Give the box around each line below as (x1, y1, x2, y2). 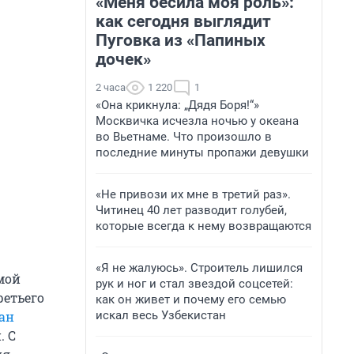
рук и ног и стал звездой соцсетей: (96, 277, 293, 291)
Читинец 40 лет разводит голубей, (96, 203, 287, 217)
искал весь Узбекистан (96, 308, 226, 322)
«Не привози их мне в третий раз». (96, 187, 291, 201)
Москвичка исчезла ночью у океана (96, 114, 299, 128)
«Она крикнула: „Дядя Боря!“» (96, 98, 259, 112)
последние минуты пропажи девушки (96, 145, 309, 160)
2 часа (96, 81, 126, 93)
